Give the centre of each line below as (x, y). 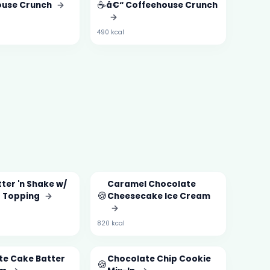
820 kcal (111, 223)
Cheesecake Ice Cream (159, 196)
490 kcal (110, 32)
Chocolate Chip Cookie (159, 259)
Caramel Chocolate (151, 184)
